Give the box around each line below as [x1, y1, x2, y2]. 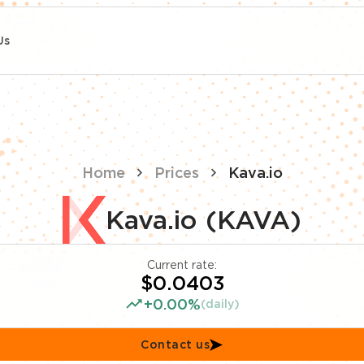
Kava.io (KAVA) [106, 203, 301, 236]
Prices [154, 164, 199, 181]
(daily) [201, 297, 240, 310]
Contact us [141, 337, 210, 351]
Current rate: [147, 258, 217, 271]
